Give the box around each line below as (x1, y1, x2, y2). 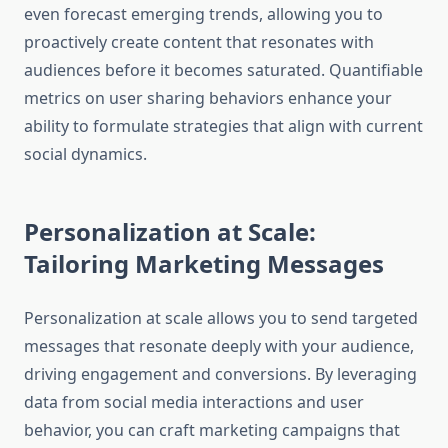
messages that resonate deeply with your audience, (24, 335, 414, 358)
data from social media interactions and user (24, 391, 364, 414)
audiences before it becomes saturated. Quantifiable (24, 59, 423, 82)
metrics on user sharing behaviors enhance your (24, 87, 392, 110)
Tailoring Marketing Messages (24, 247, 384, 281)
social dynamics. (24, 143, 147, 166)
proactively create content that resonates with (24, 31, 374, 54)
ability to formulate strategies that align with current (24, 115, 423, 138)
